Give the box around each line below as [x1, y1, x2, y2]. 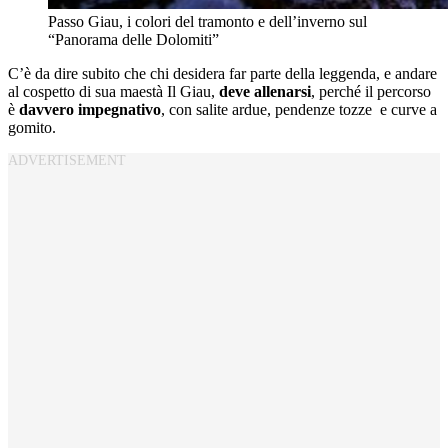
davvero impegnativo [19, 100, 161, 118]
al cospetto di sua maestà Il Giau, [8, 82, 219, 100]
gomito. [8, 118, 56, 136]
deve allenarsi [219, 82, 311, 100]
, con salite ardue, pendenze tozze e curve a [161, 100, 437, 118]
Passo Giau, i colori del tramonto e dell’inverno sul [48, 12, 367, 30]
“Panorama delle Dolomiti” [48, 30, 219, 48]
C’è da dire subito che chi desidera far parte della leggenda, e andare [8, 64, 437, 82]
